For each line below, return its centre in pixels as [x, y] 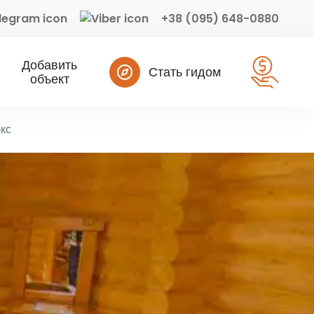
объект [49, 79]
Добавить [49, 65]
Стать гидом [185, 72]
